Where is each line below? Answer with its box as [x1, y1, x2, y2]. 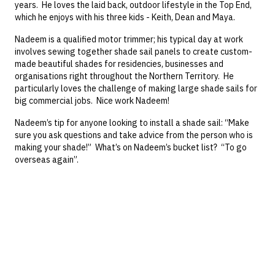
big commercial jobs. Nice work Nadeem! [15, 95, 169, 107]
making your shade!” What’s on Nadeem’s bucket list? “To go [15, 142, 247, 153]
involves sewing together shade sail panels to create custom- [15, 46, 252, 58]
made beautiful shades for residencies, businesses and [15, 58, 223, 70]
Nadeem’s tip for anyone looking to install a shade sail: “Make [15, 117, 249, 129]
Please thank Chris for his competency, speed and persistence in [9, 247, 253, 258]
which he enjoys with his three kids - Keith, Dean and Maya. [15, 12, 235, 23]
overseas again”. [15, 154, 79, 166]
